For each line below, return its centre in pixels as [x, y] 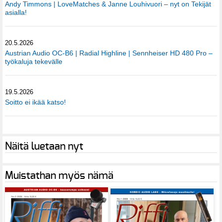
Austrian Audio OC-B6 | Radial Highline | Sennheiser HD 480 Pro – [109, 53]
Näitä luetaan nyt [44, 146]
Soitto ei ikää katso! [35, 102]
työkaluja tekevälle [34, 61]
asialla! [16, 12]
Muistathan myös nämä [59, 175]
